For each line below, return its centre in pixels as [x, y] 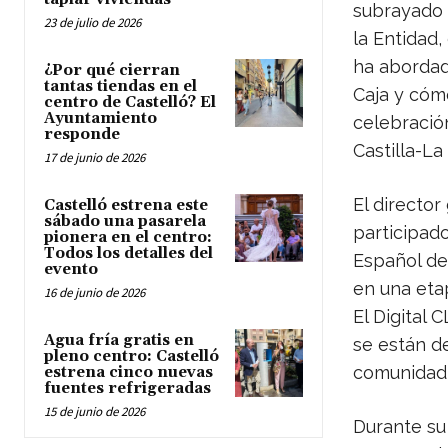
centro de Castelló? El [130, 103]
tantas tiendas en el [120, 87]
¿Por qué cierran [112, 71]
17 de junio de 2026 [94, 158]
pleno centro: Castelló [131, 357]
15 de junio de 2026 [94, 412]
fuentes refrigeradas [127, 389]
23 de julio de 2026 [92, 23]
